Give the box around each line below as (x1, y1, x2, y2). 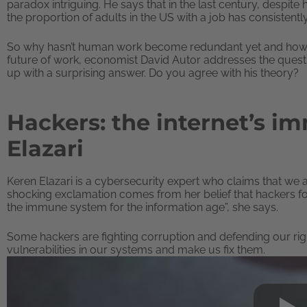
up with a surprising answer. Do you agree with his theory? (7, 66, 299, 79)
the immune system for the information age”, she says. (7, 201, 278, 214)
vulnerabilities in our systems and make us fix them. (7, 243, 265, 257)
